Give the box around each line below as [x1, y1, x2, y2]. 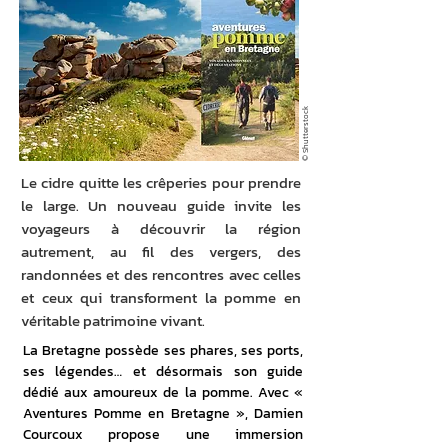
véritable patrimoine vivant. [21, 309, 205, 332]
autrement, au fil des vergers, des [21, 240, 301, 263]
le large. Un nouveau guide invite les [21, 194, 301, 217]
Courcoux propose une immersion [23, 424, 303, 445]
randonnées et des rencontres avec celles [21, 263, 301, 286]
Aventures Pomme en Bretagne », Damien [23, 403, 303, 424]
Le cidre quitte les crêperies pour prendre [21, 171, 301, 194]
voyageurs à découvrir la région [21, 217, 301, 240]
